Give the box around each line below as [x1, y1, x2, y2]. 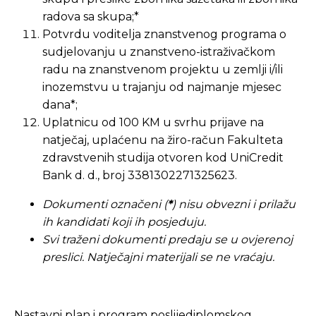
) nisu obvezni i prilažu [172, 197, 296, 211]
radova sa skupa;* [42, 10, 139, 23]
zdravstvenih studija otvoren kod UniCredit [42, 151, 284, 164]
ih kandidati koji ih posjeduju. [42, 215, 206, 229]
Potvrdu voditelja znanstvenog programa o [42, 28, 286, 41]
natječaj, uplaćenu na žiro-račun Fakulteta [42, 133, 283, 147]
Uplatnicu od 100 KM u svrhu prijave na [42, 116, 264, 129]
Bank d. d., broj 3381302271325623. [42, 169, 237, 182]
